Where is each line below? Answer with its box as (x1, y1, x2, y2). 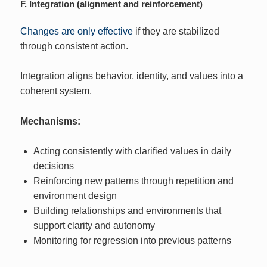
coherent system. (20, 86, 92, 97)
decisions (33, 161, 74, 172)
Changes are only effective (20, 26, 133, 36)
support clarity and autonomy (33, 221, 155, 231)
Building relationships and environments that (33, 206, 221, 216)
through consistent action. (20, 41, 129, 51)
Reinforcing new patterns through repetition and (33, 176, 234, 187)
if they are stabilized (133, 26, 220, 36)
